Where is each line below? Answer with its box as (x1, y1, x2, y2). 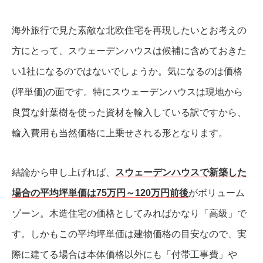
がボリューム (188, 188, 245, 198)
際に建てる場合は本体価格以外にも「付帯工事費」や (12, 249, 237, 260)
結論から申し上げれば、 (12, 167, 115, 178)
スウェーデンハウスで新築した (115, 167, 247, 178)
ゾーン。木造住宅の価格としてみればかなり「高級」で (12, 208, 247, 219)
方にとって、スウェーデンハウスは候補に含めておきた (12, 46, 247, 56)
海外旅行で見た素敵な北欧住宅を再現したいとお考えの (12, 25, 247, 36)
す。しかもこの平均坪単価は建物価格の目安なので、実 (12, 229, 247, 240)
